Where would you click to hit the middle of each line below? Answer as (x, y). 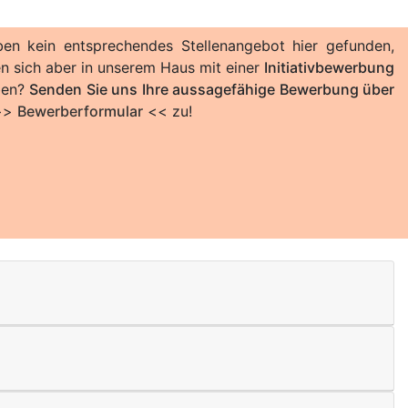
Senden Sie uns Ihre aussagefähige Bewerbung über (212, 89)
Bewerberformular (80, 111)
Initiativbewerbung (329, 67)
